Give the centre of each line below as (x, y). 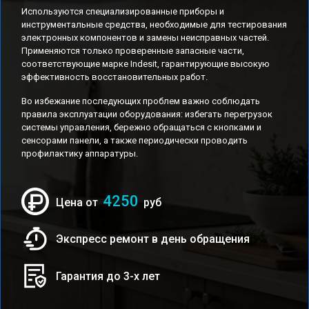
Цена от (78, 202)
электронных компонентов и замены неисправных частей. (145, 38)
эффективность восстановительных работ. (114, 77)
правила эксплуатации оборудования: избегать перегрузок (147, 114)
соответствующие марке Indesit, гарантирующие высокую (146, 64)
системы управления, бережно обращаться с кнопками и (141, 127)
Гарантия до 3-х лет (108, 276)
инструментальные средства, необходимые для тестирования (154, 24)
